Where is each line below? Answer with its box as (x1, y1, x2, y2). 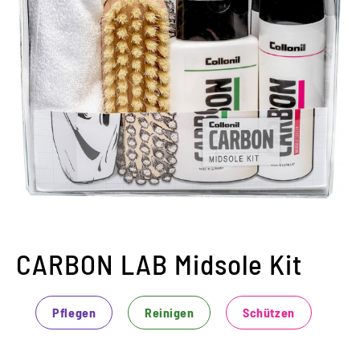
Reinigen (145, 304, 194, 320)
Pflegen (52, 304, 96, 320)
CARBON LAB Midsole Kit (16, 246, 302, 280)
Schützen (243, 304, 295, 320)
